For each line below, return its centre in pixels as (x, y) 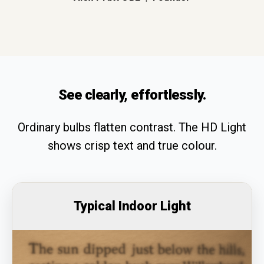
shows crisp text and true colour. (132, 146)
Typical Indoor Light (132, 206)
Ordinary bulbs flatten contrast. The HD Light (132, 128)
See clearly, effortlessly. (132, 95)
